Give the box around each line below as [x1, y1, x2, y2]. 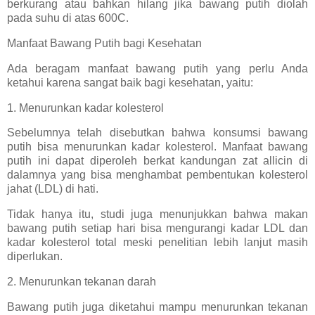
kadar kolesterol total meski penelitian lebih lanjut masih [7, 236, 308, 249]
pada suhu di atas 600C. [7, 12, 129, 25]
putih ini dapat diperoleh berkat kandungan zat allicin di [7, 155, 308, 167]
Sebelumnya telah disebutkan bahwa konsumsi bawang [7, 127, 308, 139]
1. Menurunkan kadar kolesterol [7, 101, 164, 114]
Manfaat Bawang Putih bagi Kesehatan [7, 37, 202, 49]
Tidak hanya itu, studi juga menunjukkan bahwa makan [7, 208, 308, 221]
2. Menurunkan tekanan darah [7, 276, 156, 288]
